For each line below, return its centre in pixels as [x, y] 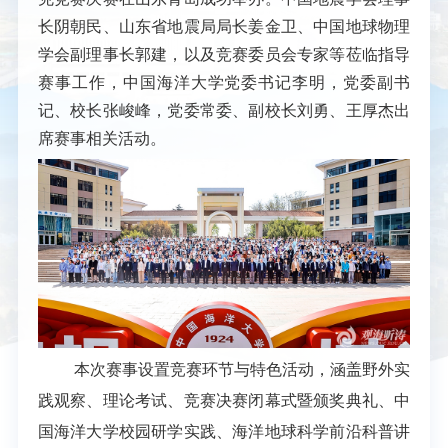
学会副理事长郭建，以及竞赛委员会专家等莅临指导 [224, 54]
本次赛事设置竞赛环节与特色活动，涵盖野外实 [242, 370]
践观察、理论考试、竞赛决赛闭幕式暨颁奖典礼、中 [224, 401]
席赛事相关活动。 [101, 138]
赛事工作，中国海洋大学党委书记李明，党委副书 [224, 82]
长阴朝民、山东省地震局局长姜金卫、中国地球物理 [224, 26]
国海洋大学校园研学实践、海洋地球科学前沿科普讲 [224, 432]
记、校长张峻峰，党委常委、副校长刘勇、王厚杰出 [224, 110]
